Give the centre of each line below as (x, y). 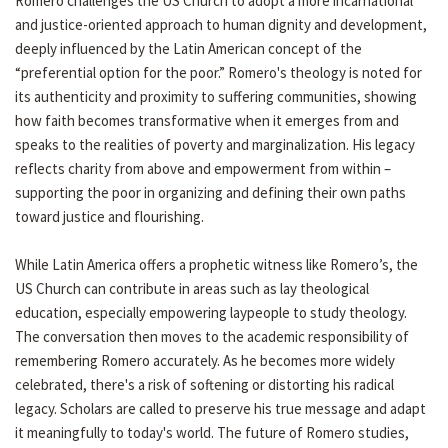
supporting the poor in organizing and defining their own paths (210, 193)
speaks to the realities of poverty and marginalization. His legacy (215, 145)
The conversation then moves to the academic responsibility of (212, 337)
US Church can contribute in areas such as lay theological (192, 289)
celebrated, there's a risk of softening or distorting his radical (204, 385)
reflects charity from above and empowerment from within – (203, 169)
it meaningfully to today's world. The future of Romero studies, (212, 433)
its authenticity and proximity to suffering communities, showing (216, 97)
